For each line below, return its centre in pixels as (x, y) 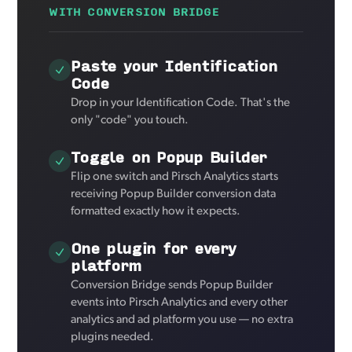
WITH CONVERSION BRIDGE (134, 12)
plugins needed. (113, 338)
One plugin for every (153, 248)
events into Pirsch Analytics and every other (180, 303)
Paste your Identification (174, 66)
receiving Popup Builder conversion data (174, 195)
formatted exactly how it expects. (156, 212)
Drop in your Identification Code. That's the (181, 104)
